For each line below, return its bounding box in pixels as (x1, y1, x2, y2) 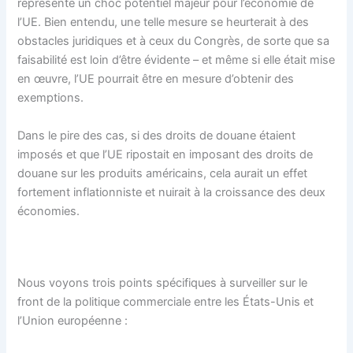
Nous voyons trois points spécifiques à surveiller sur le (17, 276, 308, 291)
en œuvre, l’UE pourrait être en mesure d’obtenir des (17, 72, 295, 87)
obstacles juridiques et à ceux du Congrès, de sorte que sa (17, 34, 330, 49)
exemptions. (17, 91, 84, 106)
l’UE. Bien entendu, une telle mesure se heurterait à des (17, 15, 310, 30)
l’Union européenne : (17, 314, 128, 329)
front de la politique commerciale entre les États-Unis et (17, 295, 314, 310)
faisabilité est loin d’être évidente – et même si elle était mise (17, 53, 336, 68)
